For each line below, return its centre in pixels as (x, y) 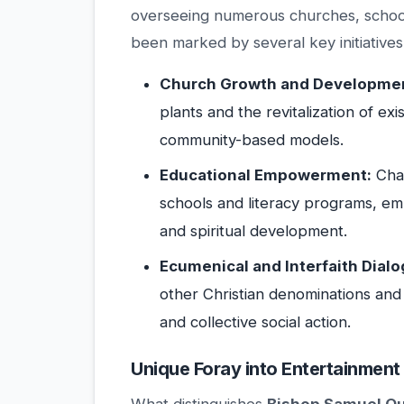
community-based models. (252, 140)
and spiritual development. (253, 231)
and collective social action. (255, 322)
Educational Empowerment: (266, 175)
